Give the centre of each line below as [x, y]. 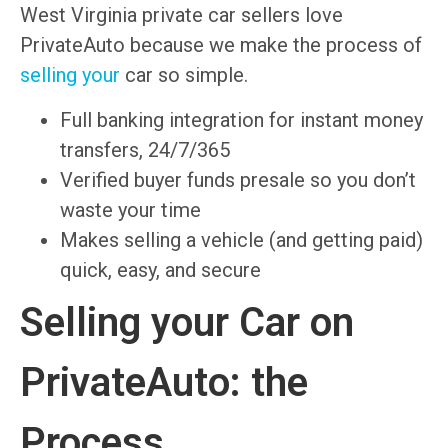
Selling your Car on [187, 322]
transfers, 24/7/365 [145, 149]
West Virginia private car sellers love [181, 15]
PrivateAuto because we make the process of [221, 45]
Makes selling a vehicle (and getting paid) [241, 239]
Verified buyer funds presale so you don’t [238, 179]
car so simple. [184, 75]
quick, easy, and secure [160, 269]
